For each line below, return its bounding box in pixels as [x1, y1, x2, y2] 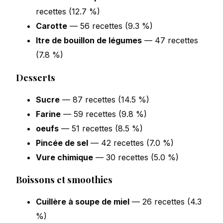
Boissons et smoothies [16, 173, 112, 186]
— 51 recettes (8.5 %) [59, 123, 143, 133]
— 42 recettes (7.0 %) [88, 137, 174, 148]
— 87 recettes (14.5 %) [60, 94, 149, 105]
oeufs [36, 123, 59, 133]
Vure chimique [36, 152, 93, 162]
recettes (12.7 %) [36, 6, 100, 17]
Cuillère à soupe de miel [36, 197, 129, 207]
